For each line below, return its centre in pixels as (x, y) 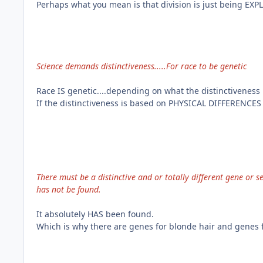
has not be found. (69, 189)
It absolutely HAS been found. (95, 214)
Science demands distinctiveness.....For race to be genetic (141, 66)
